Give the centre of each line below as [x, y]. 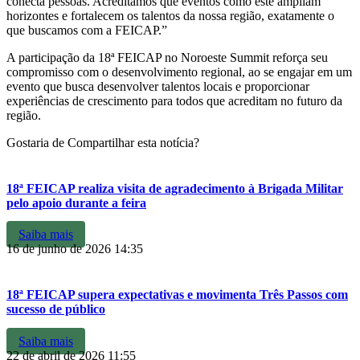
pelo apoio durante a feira [76, 202]
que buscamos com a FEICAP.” [87, 30]
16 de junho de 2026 [60, 249]
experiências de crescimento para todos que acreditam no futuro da [174, 100]
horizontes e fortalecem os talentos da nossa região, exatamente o [170, 15]
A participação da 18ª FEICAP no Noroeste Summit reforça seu [167, 57]
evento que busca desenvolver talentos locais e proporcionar [158, 86]
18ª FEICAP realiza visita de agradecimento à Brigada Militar [175, 188]
